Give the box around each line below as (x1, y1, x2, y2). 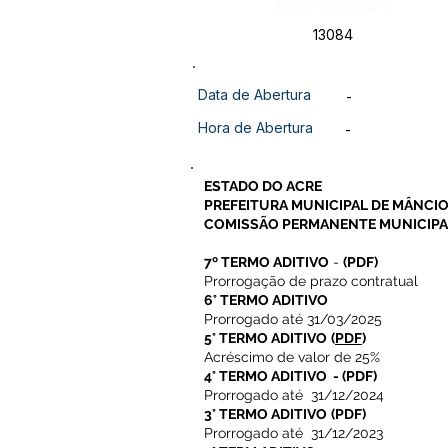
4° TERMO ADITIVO (204, 368, 330, 384)
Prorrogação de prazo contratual (204, 273, 418, 289)
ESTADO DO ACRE (204, 178, 322, 194)
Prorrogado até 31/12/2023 (204, 425, 383, 441)
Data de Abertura (198, 86, 311, 103)
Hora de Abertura (198, 119, 313, 136)
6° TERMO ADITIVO (204, 292, 331, 308)
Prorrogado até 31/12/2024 (204, 387, 384, 403)
